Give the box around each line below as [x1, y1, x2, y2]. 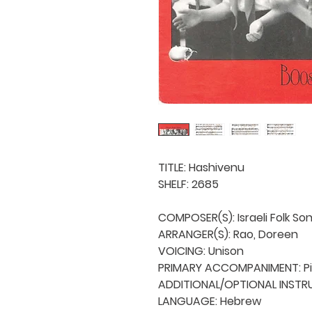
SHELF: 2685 [158, 175, 219, 192]
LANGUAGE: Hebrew [158, 292, 261, 309]
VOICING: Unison [158, 242, 244, 259]
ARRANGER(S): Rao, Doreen [158, 226, 298, 242]
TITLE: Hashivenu [158, 159, 244, 175]
